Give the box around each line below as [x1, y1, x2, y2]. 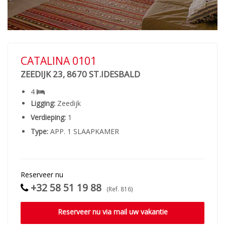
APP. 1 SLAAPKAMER [48, 127, 119, 136]
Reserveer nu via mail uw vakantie [57, 207, 168, 216]
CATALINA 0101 [21, 54, 96, 68]
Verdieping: [31, 113, 66, 122]
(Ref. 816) [105, 185, 133, 193]
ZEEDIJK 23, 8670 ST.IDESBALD [21, 68, 140, 80]
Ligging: [31, 98, 55, 108]
